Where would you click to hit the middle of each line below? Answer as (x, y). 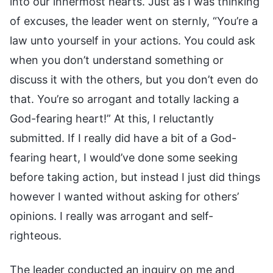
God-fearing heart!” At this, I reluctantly (112, 118)
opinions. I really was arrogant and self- (112, 216)
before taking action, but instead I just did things (135, 177)
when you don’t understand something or (117, 60)
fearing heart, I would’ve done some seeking (124, 157)
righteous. (36, 235)
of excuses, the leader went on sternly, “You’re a (134, 21)
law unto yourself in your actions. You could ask (133, 40)
